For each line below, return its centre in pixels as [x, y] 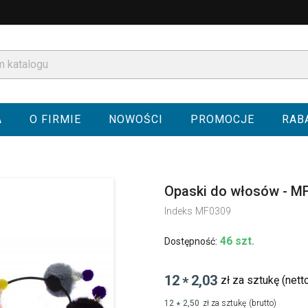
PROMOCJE [222, 119]
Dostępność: [191, 241]
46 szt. [237, 241]
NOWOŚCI [135, 119]
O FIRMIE [55, 119]
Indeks [178, 211]
